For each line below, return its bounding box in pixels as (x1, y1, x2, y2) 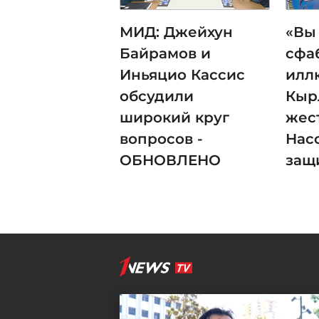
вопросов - (120, 130, 203, 147)
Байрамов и (120, 44, 211, 62)
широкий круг (120, 108, 229, 126)
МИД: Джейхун (120, 23, 233, 41)
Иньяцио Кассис (120, 66, 245, 83)
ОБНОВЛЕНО (120, 151, 221, 169)
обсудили (120, 87, 194, 105)
